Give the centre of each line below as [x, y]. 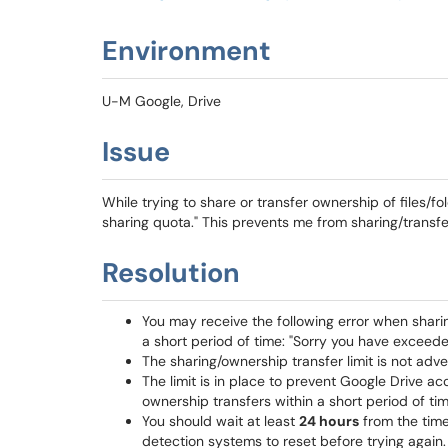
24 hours [329, 421]
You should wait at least [220, 421]
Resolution [171, 272]
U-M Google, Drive [161, 101]
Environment [186, 50]
